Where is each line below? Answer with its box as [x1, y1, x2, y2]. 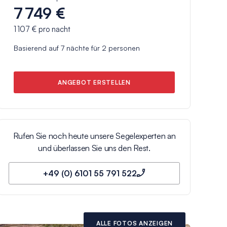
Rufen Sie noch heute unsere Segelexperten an [13, 130, 176, 141]
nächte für [64, 43, 102, 52]
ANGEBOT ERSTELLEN [58, 78, 131, 86]
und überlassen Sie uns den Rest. [38, 142, 150, 153]
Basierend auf [14, 43, 61, 52]
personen [106, 43, 140, 52]
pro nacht [36, 24, 70, 34]
